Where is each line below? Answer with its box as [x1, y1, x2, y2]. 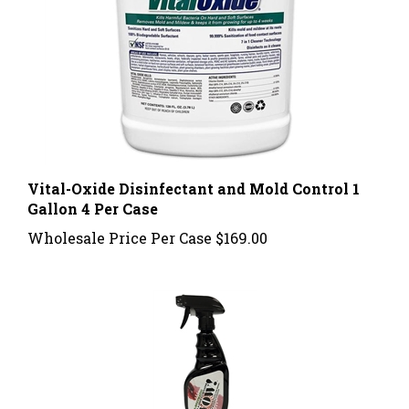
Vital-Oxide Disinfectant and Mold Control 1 [27, 161, 360, 181]
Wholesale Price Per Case [27, 210, 212, 230]
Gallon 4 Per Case [27, 181, 158, 201]
